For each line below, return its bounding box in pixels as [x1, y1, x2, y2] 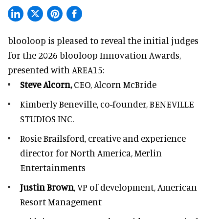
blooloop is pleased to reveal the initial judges [8, 34, 198, 46]
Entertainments [20, 161, 86, 173]
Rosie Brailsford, [20, 132, 86, 144]
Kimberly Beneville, [20, 98, 98, 109]
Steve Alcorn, [20, 78, 74, 90]
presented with [8, 64, 72, 75]
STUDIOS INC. [20, 112, 74, 124]
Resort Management [20, 196, 102, 207]
